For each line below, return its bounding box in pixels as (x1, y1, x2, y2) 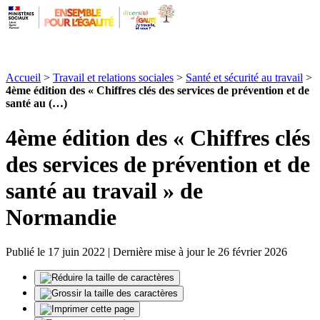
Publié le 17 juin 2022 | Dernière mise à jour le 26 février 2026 (6, 246, 287, 259)
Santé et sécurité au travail (186, 71, 303, 84)
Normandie (6, 204, 116, 230)
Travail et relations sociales (53, 71, 174, 84)
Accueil (6, 71, 41, 84)
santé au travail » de (6, 177, 203, 204)
